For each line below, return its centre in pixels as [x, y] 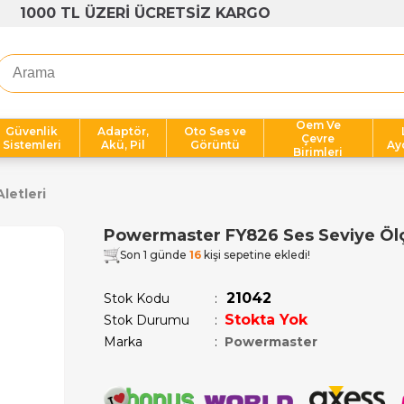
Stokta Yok [266, 320]
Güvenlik [32, 131]
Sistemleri [32, 145]
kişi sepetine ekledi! [256, 255]
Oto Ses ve [216, 131]
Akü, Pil [124, 145]
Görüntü [216, 145]
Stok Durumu [147, 320]
